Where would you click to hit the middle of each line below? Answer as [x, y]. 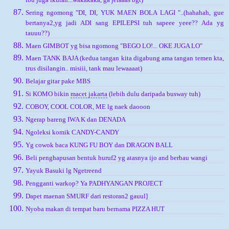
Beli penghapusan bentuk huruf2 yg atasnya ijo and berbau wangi [117, 158]
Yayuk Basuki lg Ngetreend [64, 171]
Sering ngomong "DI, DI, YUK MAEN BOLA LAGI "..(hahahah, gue [125, 12]
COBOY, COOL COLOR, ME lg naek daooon [88, 107]
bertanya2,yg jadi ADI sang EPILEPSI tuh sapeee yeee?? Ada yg [125, 22]
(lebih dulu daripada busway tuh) [154, 94]
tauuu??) [38, 33]
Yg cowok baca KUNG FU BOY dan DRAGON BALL [99, 145]
